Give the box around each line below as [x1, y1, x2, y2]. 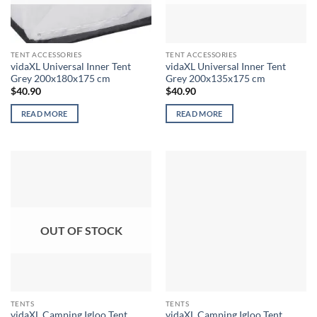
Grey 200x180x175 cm [10, 72, 110, 84]
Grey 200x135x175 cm [165, 72, 265, 84]
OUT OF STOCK [40, 223, 122, 237]
